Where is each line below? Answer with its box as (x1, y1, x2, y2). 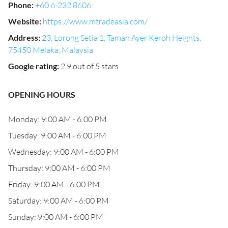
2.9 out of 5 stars (61, 61, 119, 71)
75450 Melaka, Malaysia (8, 45, 93, 55)
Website (8, 16, 39, 26)
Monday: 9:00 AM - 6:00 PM (8, 114, 107, 124)
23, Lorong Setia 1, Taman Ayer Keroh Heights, (42, 33, 201, 43)
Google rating (8, 61, 57, 71)
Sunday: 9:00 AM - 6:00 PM (8, 212, 103, 222)
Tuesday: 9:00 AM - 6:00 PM (8, 130, 106, 140)
